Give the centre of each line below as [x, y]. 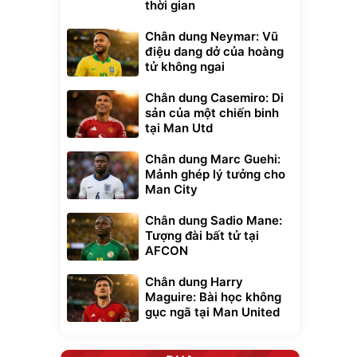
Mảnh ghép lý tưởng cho [215, 175]
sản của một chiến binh [212, 113]
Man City [171, 190]
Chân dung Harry [194, 282]
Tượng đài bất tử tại [202, 236]
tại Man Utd [179, 128]
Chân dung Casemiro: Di [214, 98]
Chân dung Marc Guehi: [213, 159]
